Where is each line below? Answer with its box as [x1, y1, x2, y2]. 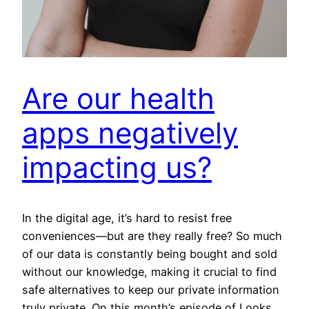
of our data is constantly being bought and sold [22, 247, 277, 261]
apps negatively [22, 115, 238, 151]
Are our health [22, 81, 215, 117]
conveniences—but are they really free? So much [22, 229, 282, 243]
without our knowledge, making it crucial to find [22, 265, 277, 279]
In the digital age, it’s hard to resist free [22, 211, 232, 226]
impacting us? [22, 150, 212, 186]
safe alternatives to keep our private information [22, 283, 279, 297]
